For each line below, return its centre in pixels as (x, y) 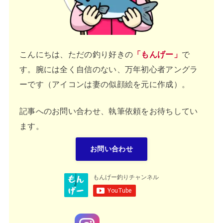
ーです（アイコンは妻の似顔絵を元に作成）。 (105, 84)
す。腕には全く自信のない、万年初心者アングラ (109, 69)
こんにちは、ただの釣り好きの (76, 54)
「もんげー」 (157, 54)
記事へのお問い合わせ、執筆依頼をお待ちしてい (109, 111)
